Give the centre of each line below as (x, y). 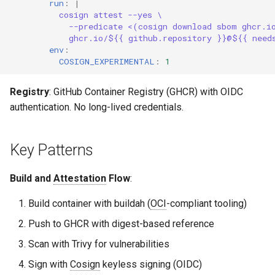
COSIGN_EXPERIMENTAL (107, 62)
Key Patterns (52, 150)
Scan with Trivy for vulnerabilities (99, 244)
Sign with (49, 264)
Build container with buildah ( (89, 203)
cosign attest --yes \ (110, 15)
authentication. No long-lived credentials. (97, 107)
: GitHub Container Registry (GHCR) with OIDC (146, 91)
